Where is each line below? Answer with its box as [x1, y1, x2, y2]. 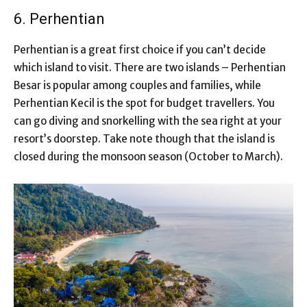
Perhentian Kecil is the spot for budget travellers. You [14, 96, 275, 110]
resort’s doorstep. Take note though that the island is [14, 132, 275, 145]
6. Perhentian [14, 10, 105, 27]
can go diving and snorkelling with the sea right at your [14, 114, 282, 127]
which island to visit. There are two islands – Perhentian [14, 60, 286, 74]
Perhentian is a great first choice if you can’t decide [14, 42, 266, 56]
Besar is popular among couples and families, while [14, 78, 261, 92]
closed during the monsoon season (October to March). [14, 149, 283, 163]
